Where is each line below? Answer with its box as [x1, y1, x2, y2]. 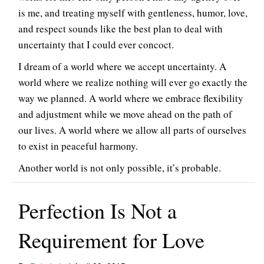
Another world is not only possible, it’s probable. [18, 160, 221, 174]
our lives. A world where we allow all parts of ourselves [18, 123, 246, 137]
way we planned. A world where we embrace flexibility [18, 91, 243, 105]
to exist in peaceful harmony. [18, 138, 138, 153]
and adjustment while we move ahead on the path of [18, 107, 232, 121]
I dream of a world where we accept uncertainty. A [18, 59, 226, 73]
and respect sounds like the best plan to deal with [18, 21, 223, 35]
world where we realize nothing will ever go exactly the [18, 75, 247, 89]
